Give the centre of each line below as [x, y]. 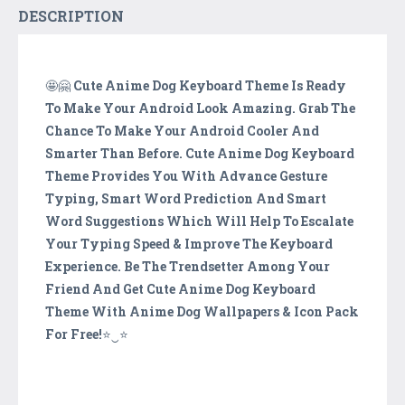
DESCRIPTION [71, 15]
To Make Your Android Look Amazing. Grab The [200, 108]
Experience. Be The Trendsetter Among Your [188, 266]
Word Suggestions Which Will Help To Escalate [199, 221]
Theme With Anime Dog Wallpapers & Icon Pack [202, 311]
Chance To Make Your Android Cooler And [182, 130]
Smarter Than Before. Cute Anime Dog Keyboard [200, 153]
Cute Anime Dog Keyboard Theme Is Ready [210, 85]
